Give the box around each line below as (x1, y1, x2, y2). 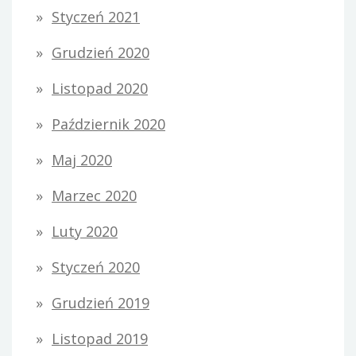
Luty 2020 (52, 222, 118, 242)
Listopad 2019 (52, 329, 148, 349)
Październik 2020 (52, 114, 165, 134)
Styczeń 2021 (52, 7, 140, 27)
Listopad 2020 (52, 79, 148, 99)
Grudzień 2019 (52, 293, 149, 313)
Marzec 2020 (52, 186, 137, 206)
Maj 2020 (52, 150, 112, 170)
